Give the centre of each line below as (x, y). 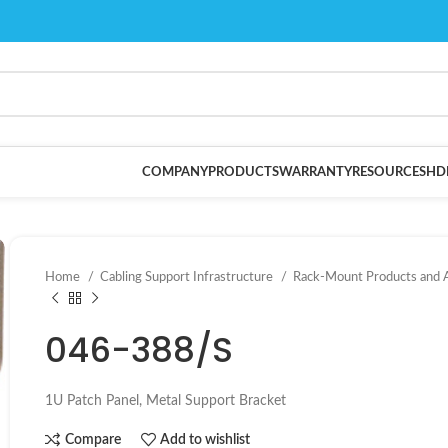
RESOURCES (389, 172)
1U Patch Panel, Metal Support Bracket (165, 401)
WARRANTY (315, 172)
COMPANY (175, 172)
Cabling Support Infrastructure (188, 277)
